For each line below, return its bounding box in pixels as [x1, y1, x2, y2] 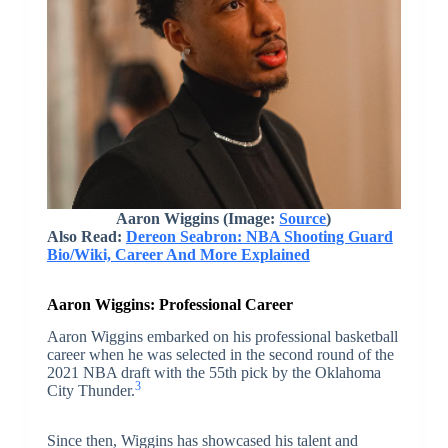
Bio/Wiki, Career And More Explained [46, 245, 310, 263]
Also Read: [46, 227, 126, 245]
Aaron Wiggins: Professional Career [46, 295, 293, 313]
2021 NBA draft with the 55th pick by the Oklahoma [46, 364, 381, 382]
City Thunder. [46, 382, 135, 400]
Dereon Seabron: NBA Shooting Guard [125, 227, 393, 245]
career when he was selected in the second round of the [46, 346, 394, 364]
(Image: [223, 209, 280, 227]
